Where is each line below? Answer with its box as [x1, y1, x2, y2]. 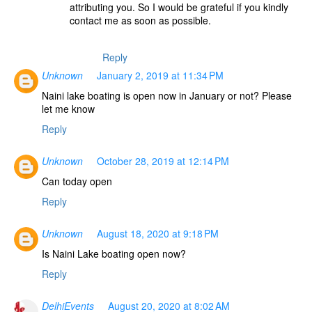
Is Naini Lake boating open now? [42, 246, 186, 260]
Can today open [42, 173, 112, 188]
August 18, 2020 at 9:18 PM [97, 226, 219, 240]
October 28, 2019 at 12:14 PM [97, 153, 229, 168]
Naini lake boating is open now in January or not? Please [42, 88, 292, 102]
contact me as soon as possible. [70, 13, 211, 27]
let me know [42, 101, 95, 116]
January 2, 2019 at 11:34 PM [97, 68, 224, 82]
